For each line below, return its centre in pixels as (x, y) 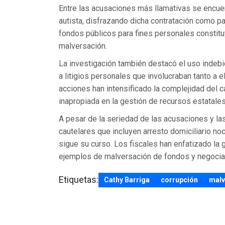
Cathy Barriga (127, 180)
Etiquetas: (79, 180)
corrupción (179, 180)
